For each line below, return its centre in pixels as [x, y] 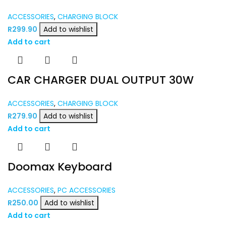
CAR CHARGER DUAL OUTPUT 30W [101, 80]
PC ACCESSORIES [87, 190]
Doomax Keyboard [60, 166]
